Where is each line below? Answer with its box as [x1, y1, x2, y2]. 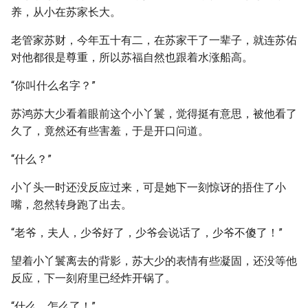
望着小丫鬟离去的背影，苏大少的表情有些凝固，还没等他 [11, 254, 297, 267]
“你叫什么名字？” [11, 79, 96, 92]
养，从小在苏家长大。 [11, 5, 121, 19]
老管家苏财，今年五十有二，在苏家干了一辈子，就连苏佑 [11, 34, 297, 47]
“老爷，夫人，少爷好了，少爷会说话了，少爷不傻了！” [11, 226, 283, 239]
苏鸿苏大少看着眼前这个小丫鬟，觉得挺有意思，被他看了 [11, 107, 297, 120]
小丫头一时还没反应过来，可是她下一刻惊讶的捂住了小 [11, 181, 286, 194]
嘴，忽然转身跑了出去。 [11, 198, 132, 211]
